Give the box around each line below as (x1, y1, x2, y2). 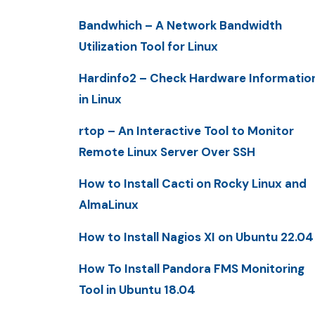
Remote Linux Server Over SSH (79, 144, 255, 160)
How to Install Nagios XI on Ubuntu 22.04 (79, 229, 314, 245)
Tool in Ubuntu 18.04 (79, 281, 195, 297)
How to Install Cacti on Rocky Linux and (79, 176, 307, 192)
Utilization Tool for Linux (79, 38, 218, 54)
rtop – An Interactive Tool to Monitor (79, 123, 294, 139)
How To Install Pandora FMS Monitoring (79, 260, 304, 276)
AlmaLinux (79, 197, 139, 213)
